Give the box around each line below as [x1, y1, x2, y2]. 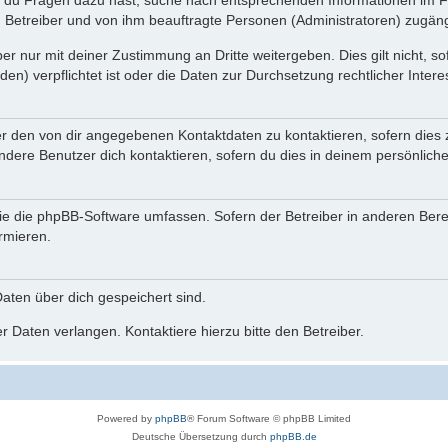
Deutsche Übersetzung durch [131, 431, 270, 443]
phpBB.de [269, 431, 317, 443]
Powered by [97, 413, 155, 425]
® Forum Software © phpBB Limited [187, 413, 351, 425]
